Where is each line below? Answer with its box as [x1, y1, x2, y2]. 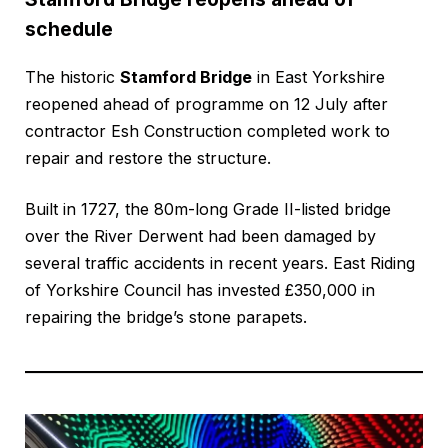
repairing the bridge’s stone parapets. [25, 307, 307, 328]
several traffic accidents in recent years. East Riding [25, 253, 415, 274]
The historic [25, 67, 120, 88]
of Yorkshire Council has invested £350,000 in [25, 280, 375, 301]
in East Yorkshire [252, 67, 385, 88]
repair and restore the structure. [25, 148, 271, 169]
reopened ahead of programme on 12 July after [25, 94, 388, 115]
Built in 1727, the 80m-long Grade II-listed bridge [25, 199, 391, 220]
